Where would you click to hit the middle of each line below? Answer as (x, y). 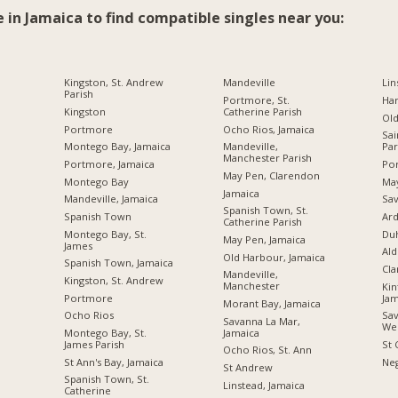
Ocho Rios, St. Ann (267, 350)
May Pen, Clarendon (271, 176)
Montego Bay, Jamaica (117, 147)
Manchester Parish (267, 158)
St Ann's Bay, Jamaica (113, 362)
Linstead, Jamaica (263, 385)
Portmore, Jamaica (109, 164)
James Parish (94, 344)
